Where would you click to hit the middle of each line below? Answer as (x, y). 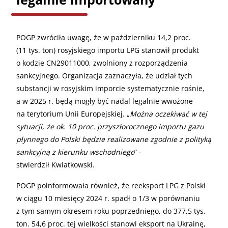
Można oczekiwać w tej (168, 113)
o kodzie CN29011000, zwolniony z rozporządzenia (102, 63)
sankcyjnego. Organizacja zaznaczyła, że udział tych (104, 75)
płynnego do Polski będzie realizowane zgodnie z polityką (114, 139)
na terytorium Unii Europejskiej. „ (73, 113)
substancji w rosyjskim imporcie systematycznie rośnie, (110, 88)
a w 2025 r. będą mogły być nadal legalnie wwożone (105, 101)
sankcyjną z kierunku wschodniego (75, 152)
